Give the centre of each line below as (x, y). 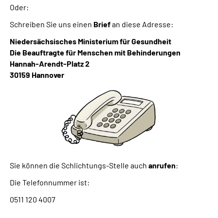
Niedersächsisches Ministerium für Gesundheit (91, 41)
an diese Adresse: (142, 24)
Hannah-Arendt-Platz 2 (50, 63)
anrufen (162, 165)
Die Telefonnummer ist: (50, 182)
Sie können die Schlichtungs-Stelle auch (79, 165)
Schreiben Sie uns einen (52, 24)
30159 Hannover (37, 74)
